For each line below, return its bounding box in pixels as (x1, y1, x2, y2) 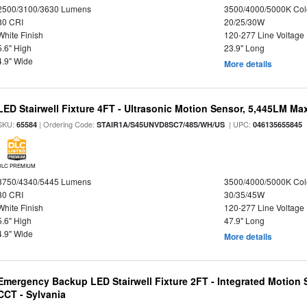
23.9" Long (223, 42, 265, 54)
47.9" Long (223, 214, 265, 227)
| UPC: (225, 119, 254, 130)
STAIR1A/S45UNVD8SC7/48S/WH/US (97, 119, 225, 130)
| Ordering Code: (37, 119, 97, 130)
